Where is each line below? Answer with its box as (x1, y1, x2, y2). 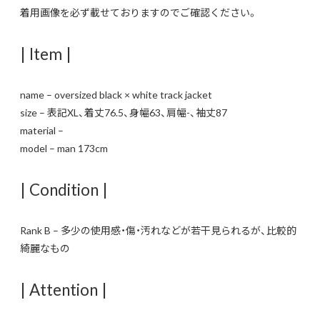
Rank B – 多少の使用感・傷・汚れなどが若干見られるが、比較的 (20, 222, 296, 237)
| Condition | (20, 176, 108, 201)
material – (20, 122, 66, 137)
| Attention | (20, 276, 107, 301)
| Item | (20, 41, 71, 65)
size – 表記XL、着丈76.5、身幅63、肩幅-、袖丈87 (20, 104, 227, 119)
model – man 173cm (20, 140, 108, 155)
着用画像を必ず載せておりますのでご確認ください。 (20, 4, 258, 19)
